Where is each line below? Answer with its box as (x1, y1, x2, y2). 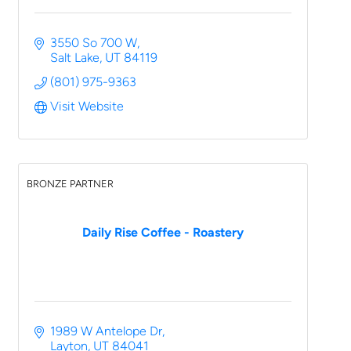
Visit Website (50, 99, 124, 114)
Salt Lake (50, 50, 100, 65)
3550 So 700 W (50, 35, 137, 50)
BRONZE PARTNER (27, 178, 114, 190)
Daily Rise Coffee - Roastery (82, 225, 244, 240)
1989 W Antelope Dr (50, 324, 162, 338)
